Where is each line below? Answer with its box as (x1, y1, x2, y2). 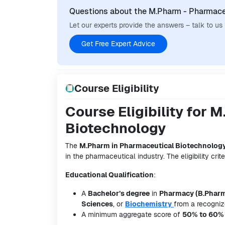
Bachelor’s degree (88, 189, 150, 198)
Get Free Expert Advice (81, 39, 155, 48)
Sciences (81, 199, 113, 208)
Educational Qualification (65, 170, 154, 179)
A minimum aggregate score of (81, 210, 182, 219)
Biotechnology (65, 119, 166, 137)
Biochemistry (125, 199, 172, 208)
